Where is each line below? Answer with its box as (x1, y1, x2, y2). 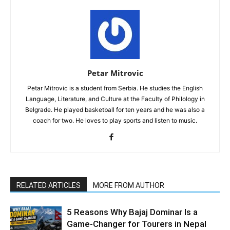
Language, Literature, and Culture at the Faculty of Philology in (25, 95, 205, 103)
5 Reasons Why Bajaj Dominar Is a (67, 207, 198, 218)
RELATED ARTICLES (16, 181, 81, 190)
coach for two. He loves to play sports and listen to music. (33, 117, 197, 125)
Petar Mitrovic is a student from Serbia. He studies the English (27, 84, 203, 92)
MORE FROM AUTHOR (93, 181, 164, 190)
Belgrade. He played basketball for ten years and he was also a (25, 106, 205, 114)
